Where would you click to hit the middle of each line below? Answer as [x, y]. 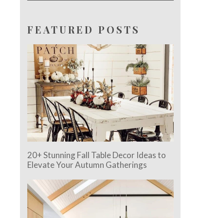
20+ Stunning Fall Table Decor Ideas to [97, 155]
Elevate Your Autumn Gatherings [87, 165]
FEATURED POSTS [84, 29]
